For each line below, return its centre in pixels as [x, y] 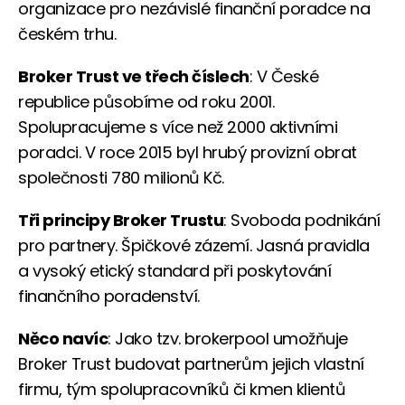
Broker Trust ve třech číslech [134, 76]
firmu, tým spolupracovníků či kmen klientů [182, 389]
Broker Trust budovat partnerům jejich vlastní [191, 363]
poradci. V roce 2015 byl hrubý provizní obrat [188, 152]
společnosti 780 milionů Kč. [121, 177]
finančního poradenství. [109, 296]
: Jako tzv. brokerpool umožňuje [228, 338]
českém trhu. [67, 33]
